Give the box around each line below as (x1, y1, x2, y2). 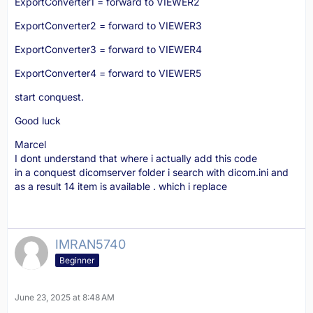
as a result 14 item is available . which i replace (15, 180, 227, 192)
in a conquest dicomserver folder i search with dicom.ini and (15, 166, 289, 178)
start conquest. (15, 91, 84, 103)
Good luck (15, 115, 61, 126)
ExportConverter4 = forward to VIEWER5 (15, 67, 201, 79)
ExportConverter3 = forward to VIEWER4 (15, 43, 202, 55)
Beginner (59, 254, 95, 265)
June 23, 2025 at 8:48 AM (15, 292, 115, 303)
